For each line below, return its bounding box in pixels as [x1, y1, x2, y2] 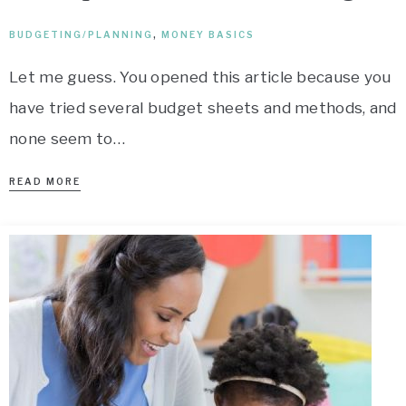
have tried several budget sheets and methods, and [9, 99, 397, 117]
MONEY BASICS [161, 29, 255, 40]
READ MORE [9, 176, 81, 187]
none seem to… [9, 130, 125, 148]
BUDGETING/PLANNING [9, 29, 153, 40]
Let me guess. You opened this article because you [9, 68, 391, 86]
